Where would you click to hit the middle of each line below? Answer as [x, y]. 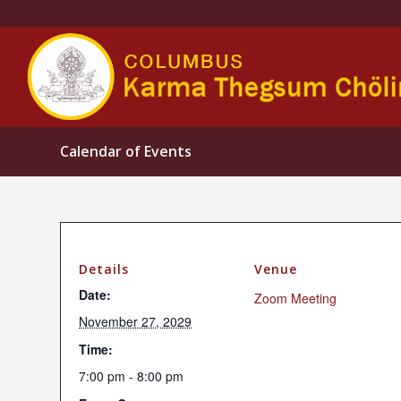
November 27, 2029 [135, 321]
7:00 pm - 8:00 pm [131, 376]
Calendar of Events [126, 151]
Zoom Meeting [295, 298]
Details [104, 269]
